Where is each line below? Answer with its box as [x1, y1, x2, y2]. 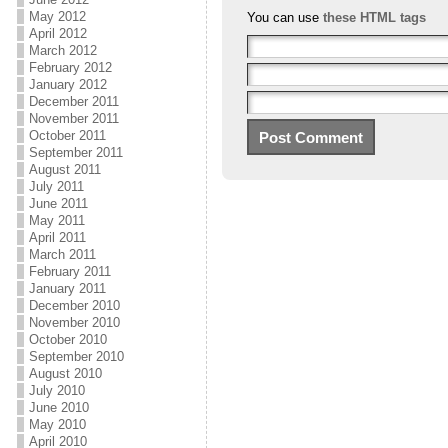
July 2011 [28, 179, 84, 194]
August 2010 [28, 366, 102, 381]
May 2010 [28, 417, 86, 432]
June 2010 [28, 400, 89, 415]
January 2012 [28, 77, 107, 92]
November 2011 [28, 111, 119, 126]
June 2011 [28, 196, 88, 211]
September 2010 [28, 349, 124, 364]
